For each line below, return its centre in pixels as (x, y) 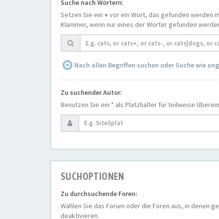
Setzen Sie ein (82, 15)
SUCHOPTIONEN (93, 176)
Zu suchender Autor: (91, 92)
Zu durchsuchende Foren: (99, 193)
